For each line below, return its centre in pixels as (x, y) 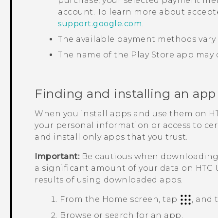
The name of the (95, 55)
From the (81, 199)
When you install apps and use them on (122, 113)
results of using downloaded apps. (109, 180)
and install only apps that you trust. (111, 137)
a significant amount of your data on (115, 168)
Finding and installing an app (125, 94)
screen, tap (154, 199)
